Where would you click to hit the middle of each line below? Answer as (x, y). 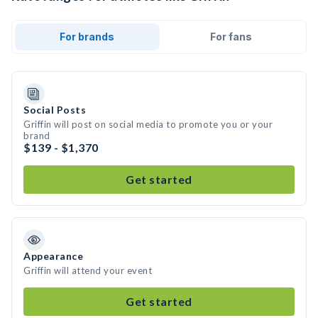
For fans (231, 37)
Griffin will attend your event (88, 270)
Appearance (53, 256)
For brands (87, 37)
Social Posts (55, 110)
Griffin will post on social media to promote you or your (148, 124)
